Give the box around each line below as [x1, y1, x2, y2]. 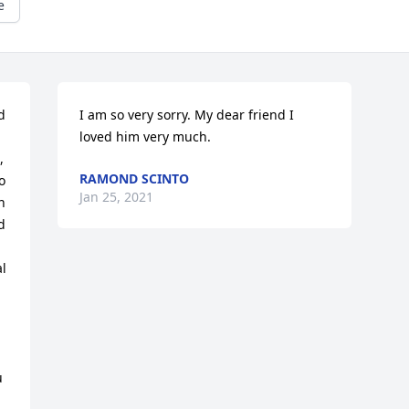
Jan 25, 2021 [79, 188, 154, 206]
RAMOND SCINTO [79, 170, 190, 188]
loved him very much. [79, 128, 212, 146]
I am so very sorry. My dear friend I [79, 106, 295, 124]
